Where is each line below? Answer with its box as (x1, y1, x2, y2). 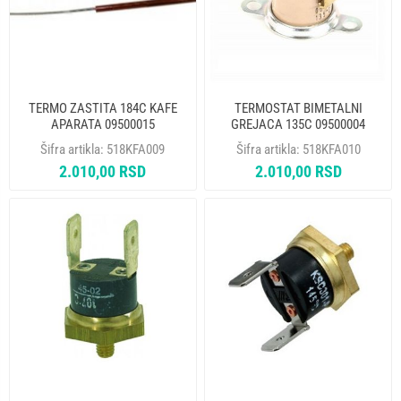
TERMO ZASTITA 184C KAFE (28, 99, 177, 116)
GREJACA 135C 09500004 (231, 115, 366, 132)
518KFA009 (107, 141, 166, 158)
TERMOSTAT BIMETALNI (234, 99, 363, 116)
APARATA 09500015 (50, 115, 155, 132)
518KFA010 (302, 141, 361, 158)
